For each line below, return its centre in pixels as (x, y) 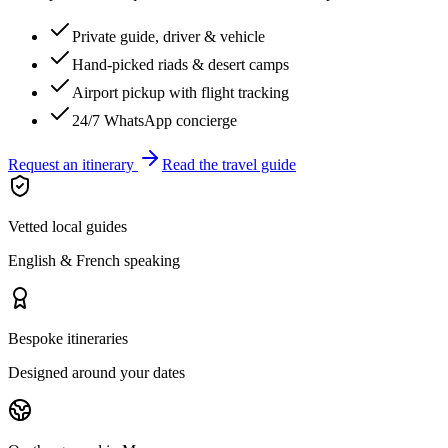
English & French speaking (94, 261)
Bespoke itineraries (68, 339)
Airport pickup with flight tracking (180, 93)
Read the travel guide (229, 165)
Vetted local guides (67, 227)
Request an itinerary (73, 165)
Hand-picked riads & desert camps (180, 65)
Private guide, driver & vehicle (168, 37)
